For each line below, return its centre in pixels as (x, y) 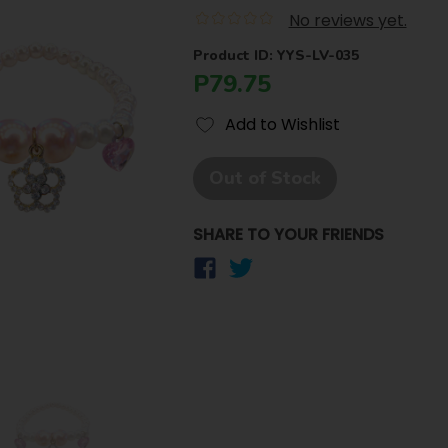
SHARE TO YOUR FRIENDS (288, 234)
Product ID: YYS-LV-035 (275, 55)
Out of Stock (264, 178)
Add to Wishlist (282, 124)
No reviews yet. (347, 20)
